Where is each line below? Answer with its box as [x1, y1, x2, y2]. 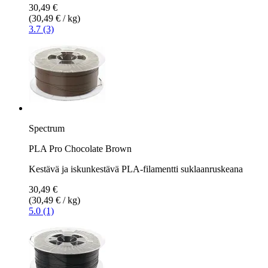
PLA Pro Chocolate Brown [29, 143, 132, 154]
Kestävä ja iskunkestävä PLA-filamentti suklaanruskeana [29, 163, 243, 174]
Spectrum [29, 123, 65, 133]
